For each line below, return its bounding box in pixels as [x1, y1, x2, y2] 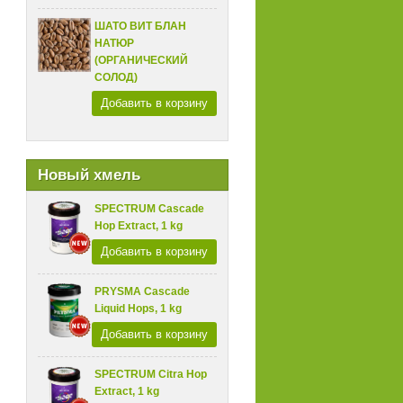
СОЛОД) [94, 71, 139, 85]
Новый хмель [37, 166, 140, 184]
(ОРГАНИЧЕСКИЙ [94, 54, 189, 67]
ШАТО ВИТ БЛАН [94, 20, 187, 33]
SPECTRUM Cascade [94, 202, 205, 216]
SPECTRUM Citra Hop [94, 368, 208, 381]
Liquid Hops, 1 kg [94, 302, 183, 316]
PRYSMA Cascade [94, 285, 191, 299]
